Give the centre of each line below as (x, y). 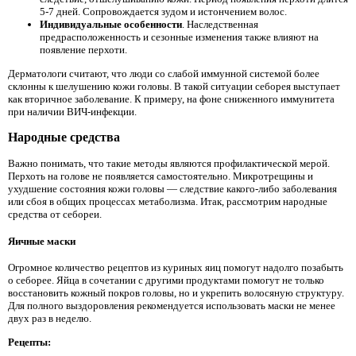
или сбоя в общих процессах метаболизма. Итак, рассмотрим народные (168, 201)
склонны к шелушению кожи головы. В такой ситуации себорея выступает (174, 86)
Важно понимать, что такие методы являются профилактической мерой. (169, 163)
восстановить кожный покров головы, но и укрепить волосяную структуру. (176, 293)
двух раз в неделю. (50, 319)
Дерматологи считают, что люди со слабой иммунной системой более (164, 73)
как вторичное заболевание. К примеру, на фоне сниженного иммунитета (171, 99)
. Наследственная (220, 25)
